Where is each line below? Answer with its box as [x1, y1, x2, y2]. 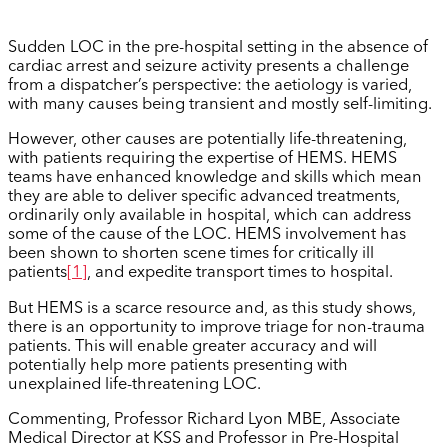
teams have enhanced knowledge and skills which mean [8, 170, 422, 187]
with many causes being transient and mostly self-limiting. [8, 96, 436, 113]
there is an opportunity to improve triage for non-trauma [8, 319, 425, 336]
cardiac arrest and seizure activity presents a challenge [8, 58, 409, 75]
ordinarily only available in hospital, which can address [8, 208, 411, 225]
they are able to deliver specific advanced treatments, [8, 189, 400, 206]
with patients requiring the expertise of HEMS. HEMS [8, 151, 397, 168]
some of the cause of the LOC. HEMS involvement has [8, 227, 406, 244]
